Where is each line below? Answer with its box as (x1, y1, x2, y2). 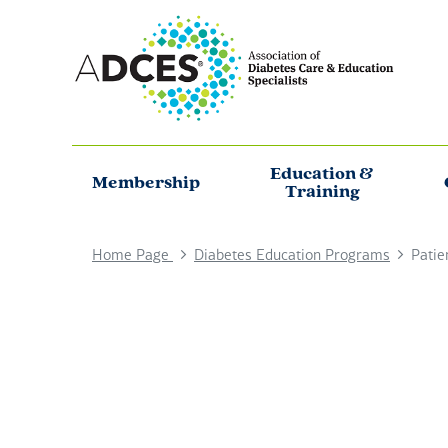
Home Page (92, 242, 173, 266)
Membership (92, 174, 200, 194)
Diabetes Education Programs (194, 242, 390, 266)
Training (284, 183, 360, 203)
